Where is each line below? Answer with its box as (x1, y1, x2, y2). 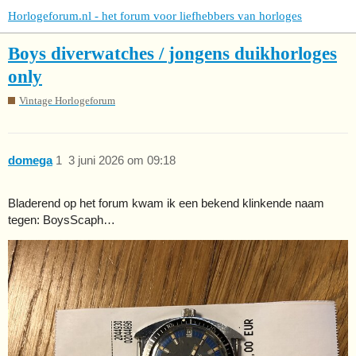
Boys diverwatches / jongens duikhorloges (8, 44, 337, 64)
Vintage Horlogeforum (19, 95, 115, 107)
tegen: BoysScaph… (8, 213, 115, 227)
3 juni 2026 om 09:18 (68, 153, 176, 167)
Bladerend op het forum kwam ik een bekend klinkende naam (8, 196, 324, 211)
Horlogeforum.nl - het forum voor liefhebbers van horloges (8, 10, 302, 22)
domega (8, 153, 52, 167)
